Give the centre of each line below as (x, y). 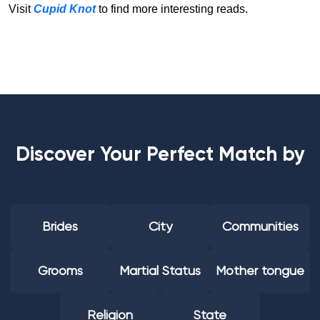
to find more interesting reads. (173, 9)
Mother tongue (260, 271)
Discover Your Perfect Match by (160, 154)
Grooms (60, 271)
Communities (260, 226)
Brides (60, 226)
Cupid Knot (65, 9)
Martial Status (160, 271)
